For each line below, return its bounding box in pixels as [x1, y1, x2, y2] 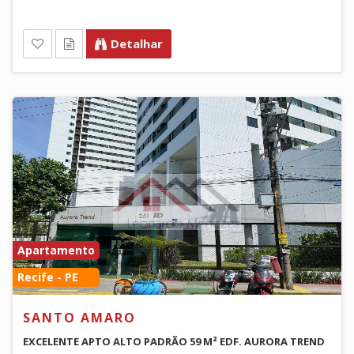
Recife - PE [17, 269, 78, 284]
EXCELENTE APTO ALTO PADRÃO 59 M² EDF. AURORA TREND [23, 333, 325, 348]
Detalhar [111, 35, 163, 51]
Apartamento [17, 242, 95, 258]
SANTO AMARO [23, 308, 136, 326]
